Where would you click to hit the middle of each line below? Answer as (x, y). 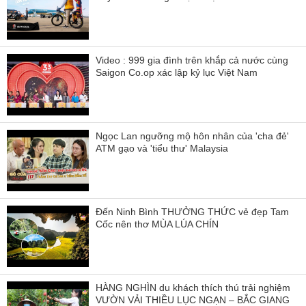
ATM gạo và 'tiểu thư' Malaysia (162, 148)
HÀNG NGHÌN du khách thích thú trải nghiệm (193, 287)
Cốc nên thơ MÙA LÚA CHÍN (157, 224)
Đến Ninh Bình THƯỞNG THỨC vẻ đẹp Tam (192, 211)
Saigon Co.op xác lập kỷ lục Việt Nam (177, 72)
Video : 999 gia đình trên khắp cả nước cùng (192, 60)
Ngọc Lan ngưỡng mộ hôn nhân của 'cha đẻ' (192, 136)
